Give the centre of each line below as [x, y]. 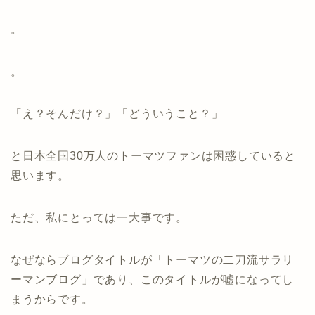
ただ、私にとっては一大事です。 [99, 217]
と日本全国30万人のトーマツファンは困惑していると [153, 155]
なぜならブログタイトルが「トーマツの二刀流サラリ [153, 259]
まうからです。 [52, 299]
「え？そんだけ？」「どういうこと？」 [117, 113]
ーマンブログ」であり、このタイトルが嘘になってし [153, 279]
